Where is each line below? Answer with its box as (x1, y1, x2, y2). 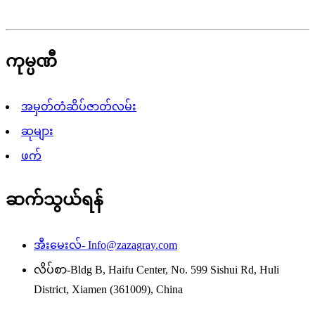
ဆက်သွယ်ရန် (6, 191, 103, 210)
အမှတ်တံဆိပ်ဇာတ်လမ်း (21, 100, 136, 112)
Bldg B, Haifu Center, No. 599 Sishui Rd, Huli (70, 264, 279, 276)
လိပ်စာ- (34, 264, 70, 276)
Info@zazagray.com (85, 239, 177, 252)
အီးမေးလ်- (34, 239, 85, 252)
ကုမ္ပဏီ (6, 51, 57, 70)
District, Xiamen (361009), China (34, 283, 183, 296)
